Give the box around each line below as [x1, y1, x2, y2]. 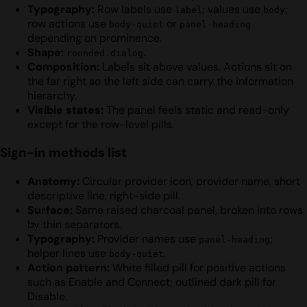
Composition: [27, 59, 99, 74]
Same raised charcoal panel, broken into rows [73, 202, 303, 217]
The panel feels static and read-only [103, 102, 289, 117]
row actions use [27, 16, 109, 31]
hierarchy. [27, 88, 77, 103]
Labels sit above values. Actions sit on [99, 59, 292, 74]
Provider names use [95, 231, 199, 246]
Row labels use [95, 1, 175, 16]
